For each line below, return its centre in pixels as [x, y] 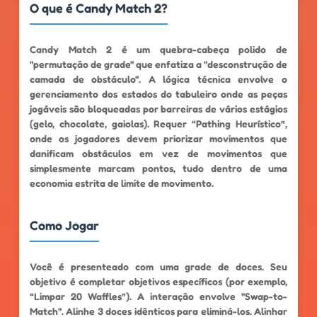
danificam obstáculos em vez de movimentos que [158, 154]
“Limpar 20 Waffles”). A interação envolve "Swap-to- [158, 296]
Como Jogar [64, 225]
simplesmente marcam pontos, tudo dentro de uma [158, 168]
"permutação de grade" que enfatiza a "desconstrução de [158, 64]
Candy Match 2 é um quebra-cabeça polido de [158, 50]
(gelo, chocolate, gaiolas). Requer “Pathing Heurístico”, [158, 124]
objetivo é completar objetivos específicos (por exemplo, [158, 282]
